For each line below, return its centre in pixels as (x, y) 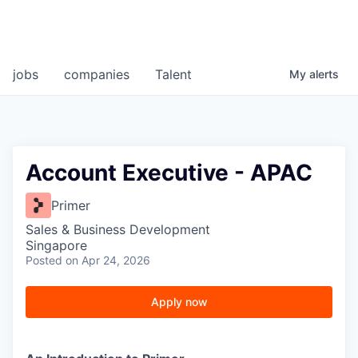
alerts (324, 74)
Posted (44, 261)
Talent (173, 75)
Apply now (179, 302)
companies (97, 75)
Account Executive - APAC (169, 173)
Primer (71, 206)
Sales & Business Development (118, 230)
